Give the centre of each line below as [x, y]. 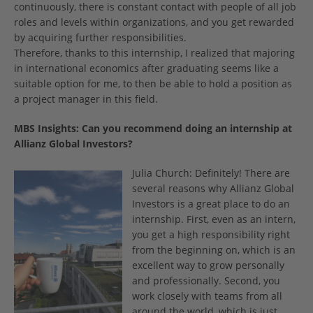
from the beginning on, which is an [214, 250]
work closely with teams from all [207, 296]
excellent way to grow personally [208, 265]
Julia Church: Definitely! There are [211, 173]
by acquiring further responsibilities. [100, 38]
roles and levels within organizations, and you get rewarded [154, 22]
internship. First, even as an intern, [214, 219]
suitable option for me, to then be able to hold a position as [153, 84]
